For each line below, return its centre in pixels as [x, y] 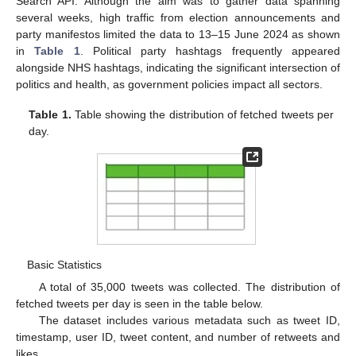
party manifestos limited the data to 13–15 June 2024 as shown [178, 34]
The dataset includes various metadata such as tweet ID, [189, 320]
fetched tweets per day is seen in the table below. [139, 303]
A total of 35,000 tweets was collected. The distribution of [189, 286]
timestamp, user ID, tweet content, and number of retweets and [178, 337]
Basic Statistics [65, 264]
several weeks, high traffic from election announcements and [178, 17]
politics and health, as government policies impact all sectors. [169, 84]
